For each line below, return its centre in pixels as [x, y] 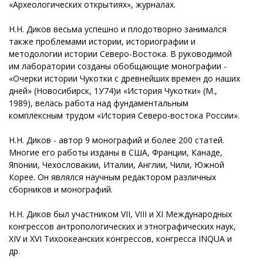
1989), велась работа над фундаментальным [99, 103]
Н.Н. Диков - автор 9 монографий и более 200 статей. [117, 140]
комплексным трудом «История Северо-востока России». [124, 115]
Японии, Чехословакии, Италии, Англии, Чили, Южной [117, 164]
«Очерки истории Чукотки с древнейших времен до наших [124, 78]
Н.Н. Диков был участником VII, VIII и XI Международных [120, 214]
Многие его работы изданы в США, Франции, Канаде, [116, 152]
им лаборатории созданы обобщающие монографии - [118, 66]
